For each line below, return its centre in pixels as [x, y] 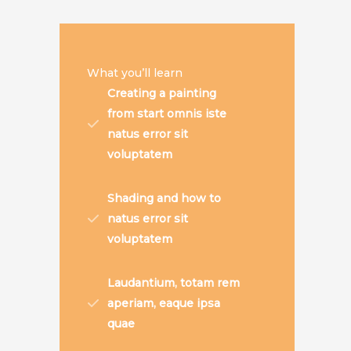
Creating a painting [162, 93]
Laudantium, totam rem [174, 282]
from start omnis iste [167, 113]
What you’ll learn [135, 72]
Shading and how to [164, 198]
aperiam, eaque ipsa [164, 303]
